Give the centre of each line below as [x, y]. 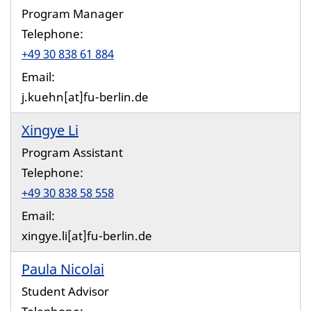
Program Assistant [72, 152]
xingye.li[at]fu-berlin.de [87, 236]
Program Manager [73, 14]
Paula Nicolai [63, 269]
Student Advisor [65, 291]
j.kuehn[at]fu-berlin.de [85, 97]
